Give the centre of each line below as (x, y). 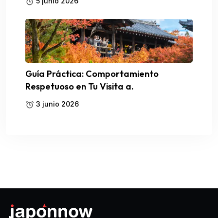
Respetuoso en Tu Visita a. (80, 86)
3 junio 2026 (56, 104)
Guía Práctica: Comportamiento (92, 73)
